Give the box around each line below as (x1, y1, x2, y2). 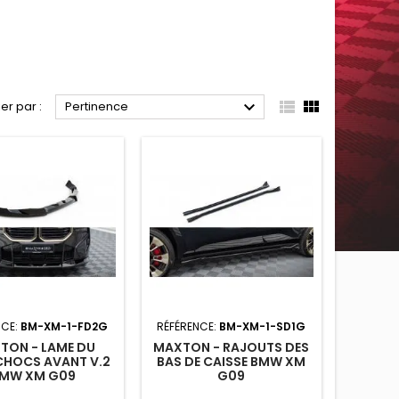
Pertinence (64, 98, 128, 115)
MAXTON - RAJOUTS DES (153, 338, 310, 356)
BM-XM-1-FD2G (20, 318, 109, 334)
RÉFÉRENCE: (157, 318, 220, 334)
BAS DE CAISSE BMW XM (157, 352, 306, 370)
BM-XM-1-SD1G (219, 318, 306, 334)
